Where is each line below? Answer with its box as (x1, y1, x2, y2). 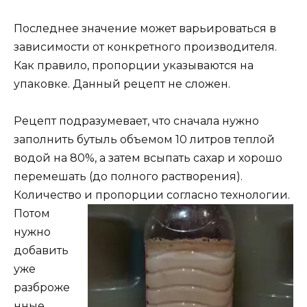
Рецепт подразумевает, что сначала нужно (14, 114, 259, 128)
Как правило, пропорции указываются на (14, 59, 254, 73)
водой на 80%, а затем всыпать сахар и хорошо (14, 151, 282, 165)
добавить (14, 244, 69, 258)
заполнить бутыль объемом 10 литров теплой (14, 133, 275, 147)
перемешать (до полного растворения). (14, 170, 243, 184)
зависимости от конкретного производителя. (14, 40, 277, 54)
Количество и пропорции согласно (14, 188, 221, 202)
